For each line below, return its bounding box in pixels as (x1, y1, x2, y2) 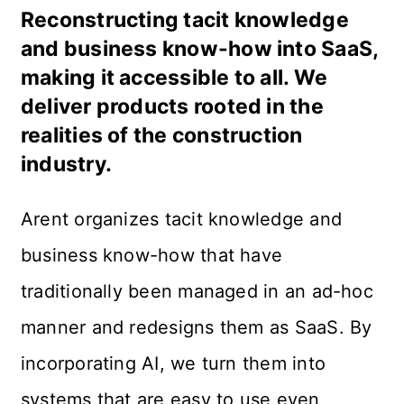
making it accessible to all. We (20, 65, 328, 91)
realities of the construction (20, 123, 303, 149)
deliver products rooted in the (20, 94, 324, 120)
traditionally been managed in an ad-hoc (20, 280, 380, 303)
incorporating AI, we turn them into (20, 353, 332, 375)
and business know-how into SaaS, (20, 36, 379, 62)
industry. (20, 151, 113, 178)
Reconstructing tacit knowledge (20, 7, 349, 33)
